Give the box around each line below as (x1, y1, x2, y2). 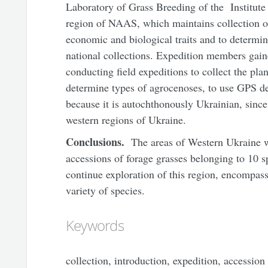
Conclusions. (65, 133, 127, 150)
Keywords (65, 215, 124, 235)
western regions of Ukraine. (65, 112, 186, 127)
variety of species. (65, 182, 145, 197)
